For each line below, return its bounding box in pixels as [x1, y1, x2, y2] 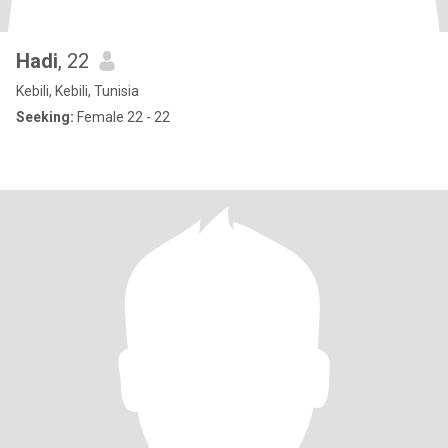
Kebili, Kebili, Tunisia [16, 83, 139, 99]
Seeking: [16, 109, 74, 125]
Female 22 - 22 [74, 109, 170, 125]
